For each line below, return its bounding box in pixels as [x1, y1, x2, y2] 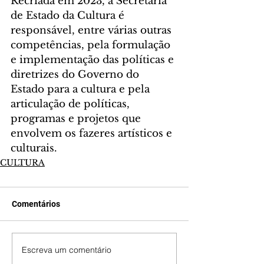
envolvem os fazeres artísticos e [11, 127, 175, 140]
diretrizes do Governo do [11, 68, 142, 81]
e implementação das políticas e [11, 54, 177, 67]
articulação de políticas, [11, 98, 133, 111]
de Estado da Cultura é [11, 9, 127, 22]
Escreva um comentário [22, 244, 111, 255]
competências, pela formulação [11, 39, 173, 52]
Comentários [12, 199, 60, 209]
